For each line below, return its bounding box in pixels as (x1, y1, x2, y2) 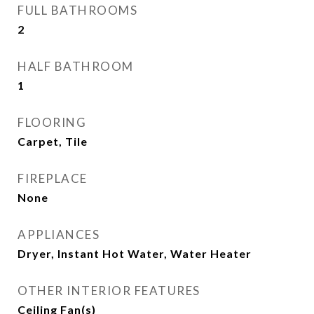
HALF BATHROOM (18, 59, 134, 74)
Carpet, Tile (18, 135, 88, 148)
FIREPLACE (18, 171, 88, 186)
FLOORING (18, 115, 86, 130)
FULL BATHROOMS (18, 3, 137, 18)
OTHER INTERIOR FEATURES (18, 283, 200, 298)
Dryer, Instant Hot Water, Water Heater (18, 247, 252, 260)
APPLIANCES (18, 227, 100, 242)
